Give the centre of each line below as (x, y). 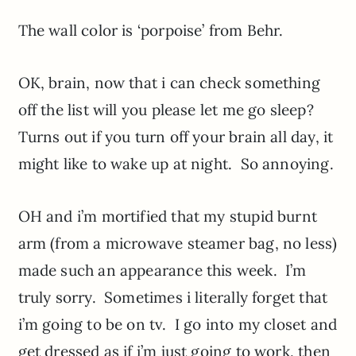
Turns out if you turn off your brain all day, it (176, 137)
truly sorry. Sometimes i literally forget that (173, 298)
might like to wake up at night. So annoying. (176, 164)
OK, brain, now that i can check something (169, 83)
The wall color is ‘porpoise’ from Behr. (151, 31)
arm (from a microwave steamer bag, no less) (178, 244)
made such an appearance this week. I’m (162, 271)
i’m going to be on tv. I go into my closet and (178, 325)
